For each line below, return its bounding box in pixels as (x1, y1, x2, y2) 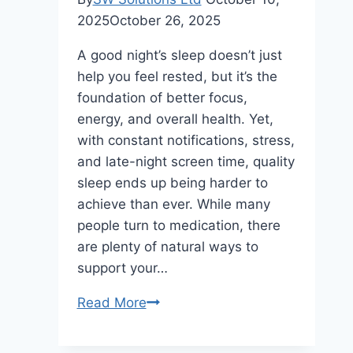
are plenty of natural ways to (76, 238, 258, 255)
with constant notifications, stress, (76, 132, 295, 148)
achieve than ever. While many (76, 195, 270, 212)
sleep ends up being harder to (76, 174, 268, 191)
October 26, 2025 (109, 12, 221, 28)
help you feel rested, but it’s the (76, 68, 277, 84)
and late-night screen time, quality (76, 153, 295, 169)
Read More (76, 294, 147, 310)
